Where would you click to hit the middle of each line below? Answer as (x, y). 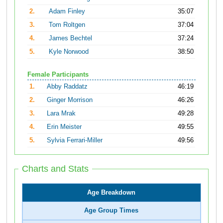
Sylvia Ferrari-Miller (75, 140)
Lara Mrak (61, 113)
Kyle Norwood (69, 52)
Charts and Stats (56, 169)
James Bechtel (71, 39)
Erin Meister (64, 127)
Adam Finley (67, 12)
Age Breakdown (111, 193)
